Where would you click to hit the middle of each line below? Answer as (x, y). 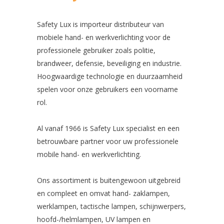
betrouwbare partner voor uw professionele (108, 141)
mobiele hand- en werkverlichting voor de (104, 37)
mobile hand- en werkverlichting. (89, 154)
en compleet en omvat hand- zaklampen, (103, 193)
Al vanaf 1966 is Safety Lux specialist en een (108, 128)
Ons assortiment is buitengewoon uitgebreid (109, 180)
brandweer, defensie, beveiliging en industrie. (109, 63)
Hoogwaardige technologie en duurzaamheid (110, 76)
